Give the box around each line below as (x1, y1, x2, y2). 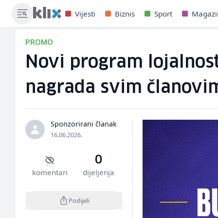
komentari (32, 167, 68, 177)
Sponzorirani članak (51, 119, 117, 128)
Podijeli (68, 196, 90, 205)
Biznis (114, 9, 135, 18)
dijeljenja (82, 167, 114, 177)
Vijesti (74, 9, 95, 18)
